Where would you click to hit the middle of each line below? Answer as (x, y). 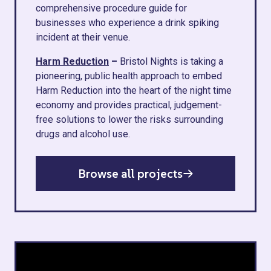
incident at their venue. (83, 37)
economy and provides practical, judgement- (129, 105)
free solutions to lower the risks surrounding (129, 119)
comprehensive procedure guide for (111, 8)
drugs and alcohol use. (83, 134)
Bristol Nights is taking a (171, 61)
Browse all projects (130, 174)
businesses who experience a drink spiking (127, 23)
